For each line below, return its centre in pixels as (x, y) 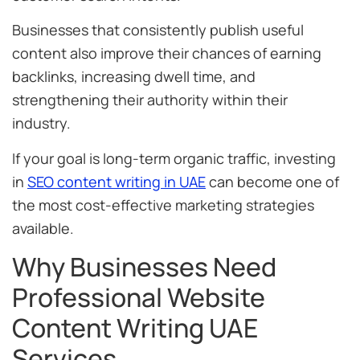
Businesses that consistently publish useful (158, 30)
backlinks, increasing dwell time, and (134, 77)
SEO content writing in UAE (117, 181)
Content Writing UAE (135, 327)
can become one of (272, 181)
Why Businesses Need (144, 266)
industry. (41, 123)
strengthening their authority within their (150, 100)
